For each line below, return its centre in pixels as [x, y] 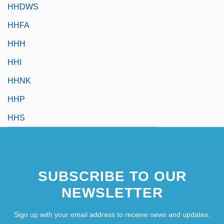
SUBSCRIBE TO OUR [112, 176]
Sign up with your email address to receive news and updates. [112, 214]
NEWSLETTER [112, 192]
